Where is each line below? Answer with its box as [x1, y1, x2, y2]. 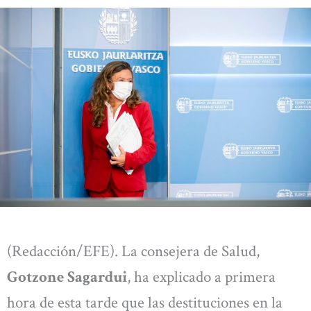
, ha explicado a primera [127, 266, 276, 287]
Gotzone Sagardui [7, 266, 127, 287]
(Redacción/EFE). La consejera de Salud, [7, 240, 260, 262]
